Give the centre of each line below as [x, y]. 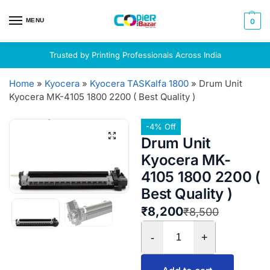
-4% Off [161, 127]
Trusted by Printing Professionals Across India [135, 55]
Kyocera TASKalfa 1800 [139, 83]
